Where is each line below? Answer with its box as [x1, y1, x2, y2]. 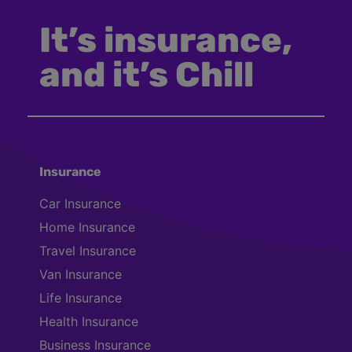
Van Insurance [39, 266, 122, 282]
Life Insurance [39, 289, 122, 306]
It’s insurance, [39, 19, 292, 60]
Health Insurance [39, 313, 138, 329]
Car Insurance [39, 195, 121, 211]
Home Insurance [39, 218, 135, 235]
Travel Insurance [39, 242, 136, 258]
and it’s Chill [39, 53, 254, 95]
